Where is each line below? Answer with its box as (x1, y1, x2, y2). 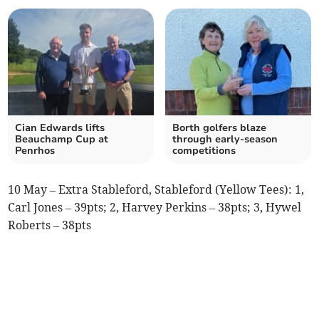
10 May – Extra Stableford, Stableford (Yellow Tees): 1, (8, 182, 305, 197)
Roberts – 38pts (8, 217, 92, 232)
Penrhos (15, 143, 56, 157)
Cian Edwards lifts (15, 120, 105, 135)
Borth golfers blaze (172, 120, 266, 135)
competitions (172, 143, 236, 157)
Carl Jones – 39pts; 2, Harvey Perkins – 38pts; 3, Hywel (8, 199, 302, 214)
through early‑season (172, 132, 278, 146)
